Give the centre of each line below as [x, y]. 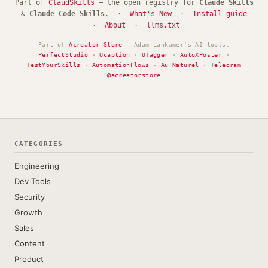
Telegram [226, 65]
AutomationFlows [121, 65]
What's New [151, 14]
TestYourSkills [54, 65]
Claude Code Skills [67, 14]
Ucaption [115, 55]
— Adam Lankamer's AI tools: [176, 45]
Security [30, 197]
